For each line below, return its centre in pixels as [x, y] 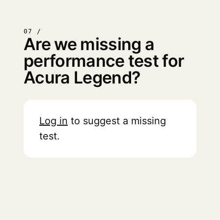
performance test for [104, 61]
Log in [54, 121]
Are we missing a [89, 44]
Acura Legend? [82, 77]
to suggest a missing [117, 121]
